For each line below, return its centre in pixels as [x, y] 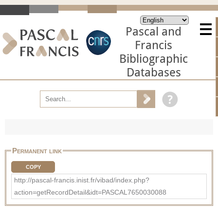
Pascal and [154, 32]
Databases [154, 73]
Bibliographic [154, 59]
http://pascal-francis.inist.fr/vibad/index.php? [82, 180]
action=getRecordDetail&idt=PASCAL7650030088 [90, 192]
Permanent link [37, 150]
